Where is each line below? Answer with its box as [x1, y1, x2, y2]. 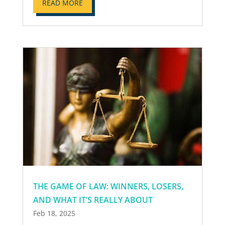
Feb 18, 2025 [33, 208, 75, 218]
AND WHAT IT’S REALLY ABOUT [33, 194, 153, 205]
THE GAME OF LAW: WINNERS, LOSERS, [33, 180, 183, 192]
